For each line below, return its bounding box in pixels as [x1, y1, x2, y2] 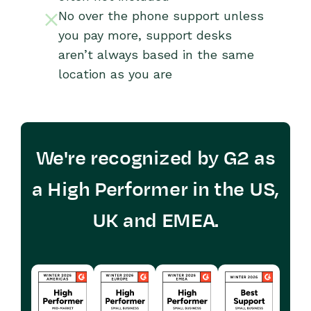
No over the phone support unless [58, 8, 264, 23]
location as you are [58, 67, 172, 81]
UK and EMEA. [92, 210, 219, 231]
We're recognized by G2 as [35, 148, 276, 169]
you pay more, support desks [58, 28, 232, 42]
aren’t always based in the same [58, 47, 254, 62]
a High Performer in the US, [32, 179, 279, 200]
